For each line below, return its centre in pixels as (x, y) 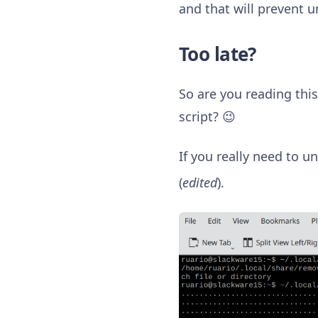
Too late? (218, 54)
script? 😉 (207, 116)
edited (200, 183)
